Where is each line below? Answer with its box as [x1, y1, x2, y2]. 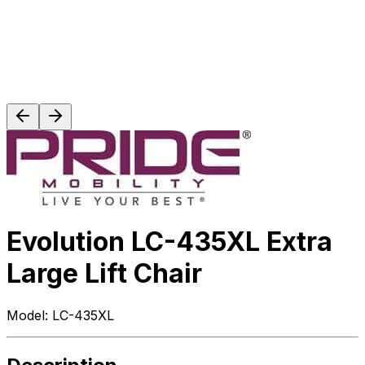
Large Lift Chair [7, 257, 202, 290]
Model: [7, 306, 48, 323]
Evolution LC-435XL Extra [7, 226, 332, 258]
